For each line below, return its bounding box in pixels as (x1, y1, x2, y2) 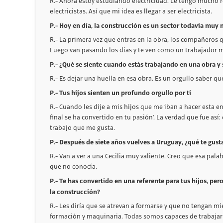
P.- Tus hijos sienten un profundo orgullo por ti (50, 88, 191, 97)
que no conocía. (50, 163, 97, 170)
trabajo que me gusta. (50, 124, 115, 131)
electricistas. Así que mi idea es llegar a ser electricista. (50, 7, 212, 15)
